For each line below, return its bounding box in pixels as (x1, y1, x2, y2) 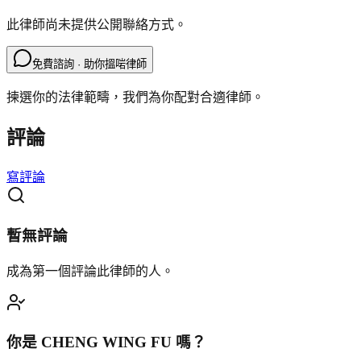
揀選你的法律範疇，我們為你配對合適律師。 (6, 90, 264, 105)
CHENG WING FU (41, 334, 172, 351)
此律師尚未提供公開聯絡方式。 (6, 18, 187, 32)
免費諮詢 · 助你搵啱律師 (32, 58, 147, 71)
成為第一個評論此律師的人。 (6, 263, 174, 278)
